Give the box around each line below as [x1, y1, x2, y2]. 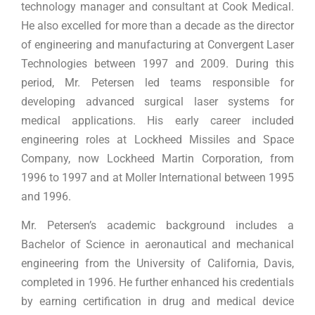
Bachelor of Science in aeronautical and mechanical [21, 238, 294, 252]
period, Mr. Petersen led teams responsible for [21, 76, 294, 90]
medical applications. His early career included [21, 114, 294, 128]
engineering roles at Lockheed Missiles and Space [21, 133, 294, 147]
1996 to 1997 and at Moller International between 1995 [21, 171, 294, 185]
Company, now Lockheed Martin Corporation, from [21, 152, 294, 166]
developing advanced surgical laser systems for [21, 95, 294, 109]
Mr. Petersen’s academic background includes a [21, 219, 294, 233]
